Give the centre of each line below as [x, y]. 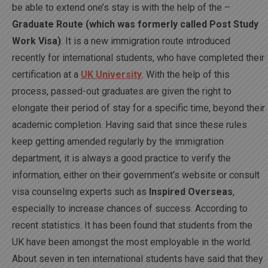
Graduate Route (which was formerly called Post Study [135, 24]
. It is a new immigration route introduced [146, 41]
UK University [111, 74]
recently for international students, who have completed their [138, 57]
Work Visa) [36, 41]
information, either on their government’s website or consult [136, 175]
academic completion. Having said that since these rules [130, 124]
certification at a [46, 74]
